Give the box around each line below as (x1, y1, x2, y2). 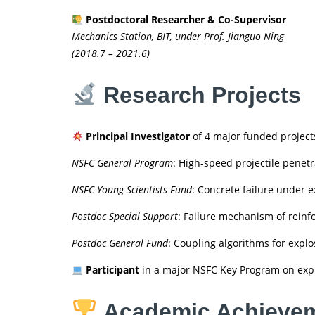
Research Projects (103, 82, 302, 108)
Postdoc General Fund (72, 236, 168, 250)
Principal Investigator (85, 129, 190, 143)
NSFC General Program (72, 156, 173, 170)
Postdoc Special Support (72, 210, 178, 224)
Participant (85, 263, 139, 277)
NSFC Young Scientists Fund (72, 183, 192, 197)
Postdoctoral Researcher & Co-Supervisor (85, 13, 286, 27)
